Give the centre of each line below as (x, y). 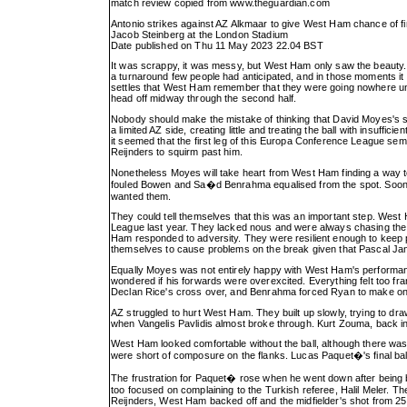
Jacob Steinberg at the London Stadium (199, 34)
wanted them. (141, 196)
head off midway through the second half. (204, 99)
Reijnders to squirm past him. (177, 151)
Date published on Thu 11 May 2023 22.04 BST (217, 45)
